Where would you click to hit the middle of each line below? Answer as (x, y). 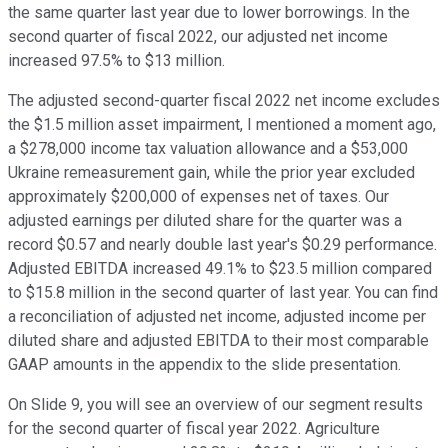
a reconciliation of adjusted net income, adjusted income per (217, 317)
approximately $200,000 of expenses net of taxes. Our (198, 197)
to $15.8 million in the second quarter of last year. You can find (223, 293)
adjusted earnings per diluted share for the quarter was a (205, 221)
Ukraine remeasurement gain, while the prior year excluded (211, 173)
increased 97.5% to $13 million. (116, 61)
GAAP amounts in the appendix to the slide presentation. (204, 365)
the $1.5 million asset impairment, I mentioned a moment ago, (222, 125)
